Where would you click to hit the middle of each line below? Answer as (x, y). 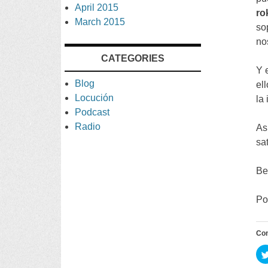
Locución (95, 98)
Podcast (92, 112)
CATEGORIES (133, 58)
